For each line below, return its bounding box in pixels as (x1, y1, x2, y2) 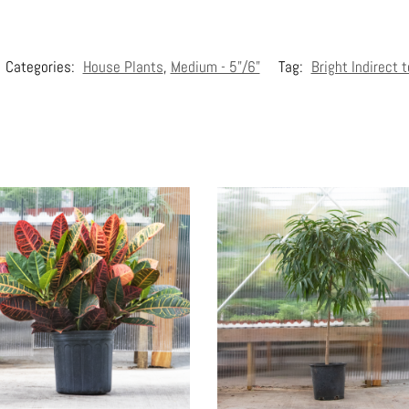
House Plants (82, 57, 163, 78)
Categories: (5, 57, 79, 78)
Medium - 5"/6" (170, 57, 260, 78)
